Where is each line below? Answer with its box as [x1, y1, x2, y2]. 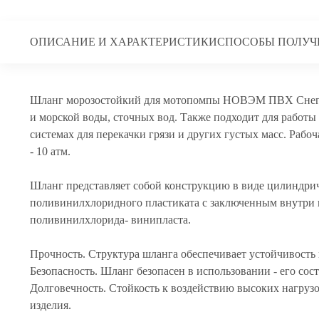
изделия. [30, 299, 71, 311]
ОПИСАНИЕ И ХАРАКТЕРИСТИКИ [30, 36, 217, 48]
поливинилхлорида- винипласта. [30, 214, 191, 226]
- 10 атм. [30, 145, 70, 157]
